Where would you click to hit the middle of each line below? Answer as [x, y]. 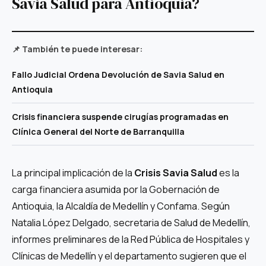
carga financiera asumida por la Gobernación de [116, 189]
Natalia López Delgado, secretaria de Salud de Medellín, [131, 222]
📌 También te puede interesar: [77, 49]
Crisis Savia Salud [176, 172]
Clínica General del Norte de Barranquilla [98, 131]
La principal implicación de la [73, 172]
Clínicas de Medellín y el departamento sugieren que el [129, 256]
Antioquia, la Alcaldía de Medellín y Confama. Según [121, 206]
